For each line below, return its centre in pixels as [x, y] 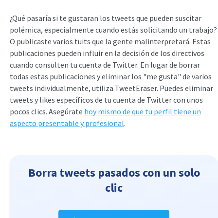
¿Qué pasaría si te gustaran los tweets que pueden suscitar [106, 18]
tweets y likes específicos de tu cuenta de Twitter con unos [106, 100]
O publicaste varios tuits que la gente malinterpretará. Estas [110, 41]
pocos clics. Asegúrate [47, 111]
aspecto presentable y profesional [67, 123]
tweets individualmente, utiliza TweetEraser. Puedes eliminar [111, 88]
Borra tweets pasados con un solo [114, 172]
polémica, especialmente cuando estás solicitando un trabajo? [113, 29]
